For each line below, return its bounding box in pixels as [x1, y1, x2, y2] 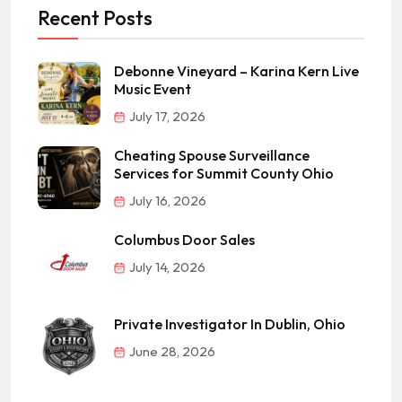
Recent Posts [38, 5, 153, 31]
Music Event [114, 80, 191, 98]
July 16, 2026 [127, 192, 206, 209]
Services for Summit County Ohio [114, 164, 334, 182]
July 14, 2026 [127, 258, 205, 275]
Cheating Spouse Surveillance [114, 146, 310, 164]
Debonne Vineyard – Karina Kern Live [114, 62, 359, 80]
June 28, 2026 [127, 343, 215, 360]
